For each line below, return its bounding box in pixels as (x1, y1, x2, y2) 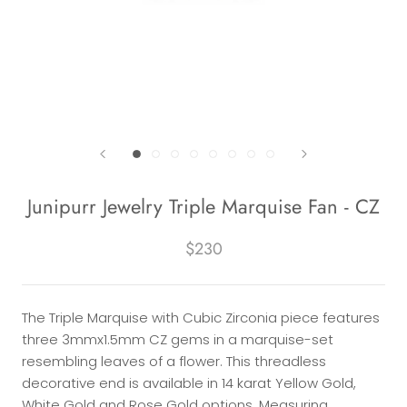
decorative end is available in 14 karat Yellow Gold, (22, 373, 356, 392)
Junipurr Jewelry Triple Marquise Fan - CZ (27, 192, 380, 221)
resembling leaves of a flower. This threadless (22, 352, 326, 371)
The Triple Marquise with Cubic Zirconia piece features (22, 308, 380, 327)
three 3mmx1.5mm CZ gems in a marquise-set (22, 330, 333, 349)
